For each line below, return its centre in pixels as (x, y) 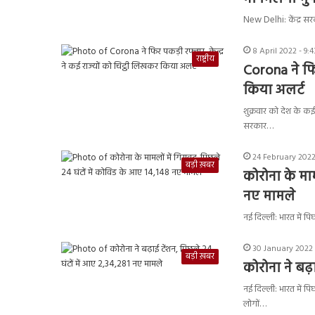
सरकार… (258, 126)
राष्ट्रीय (205, 59)
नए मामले (269, 197)
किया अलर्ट (274, 90)
